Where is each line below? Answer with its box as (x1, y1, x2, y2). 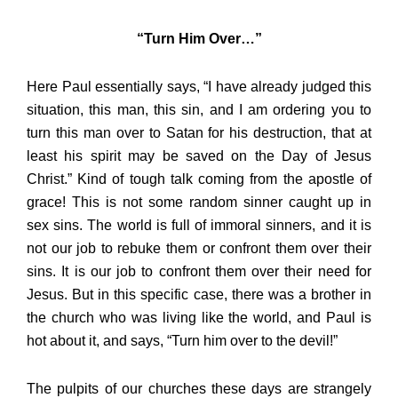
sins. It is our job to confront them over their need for (27, 264, 371, 280)
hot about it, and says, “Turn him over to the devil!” (27, 333, 338, 349)
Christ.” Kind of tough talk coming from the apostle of (27, 171, 371, 187)
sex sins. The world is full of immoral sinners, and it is (27, 218, 371, 234)
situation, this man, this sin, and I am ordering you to (27, 102, 371, 118)
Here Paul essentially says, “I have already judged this (27, 79, 371, 95)
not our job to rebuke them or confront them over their (27, 241, 371, 257)
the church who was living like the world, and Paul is (27, 310, 371, 326)
